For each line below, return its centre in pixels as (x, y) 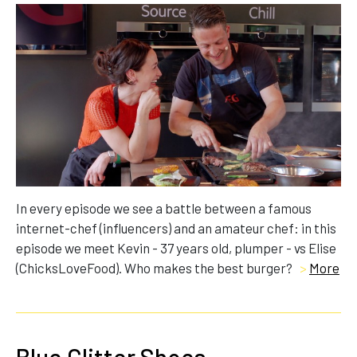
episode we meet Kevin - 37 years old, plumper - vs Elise (176, 248)
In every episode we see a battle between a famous (164, 208)
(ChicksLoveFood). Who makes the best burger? (155, 268)
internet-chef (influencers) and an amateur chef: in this (176, 228)
